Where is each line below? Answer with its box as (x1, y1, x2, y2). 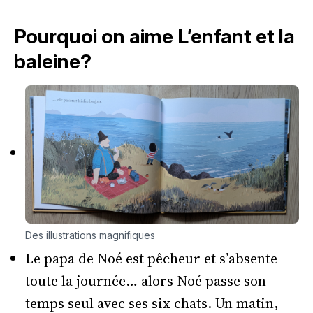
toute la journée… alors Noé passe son (25, 271, 266, 291)
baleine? (14, 50, 92, 73)
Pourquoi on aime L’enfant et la (14, 24, 295, 48)
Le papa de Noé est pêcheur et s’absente (25, 249, 277, 269)
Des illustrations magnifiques (25, 229, 155, 242)
